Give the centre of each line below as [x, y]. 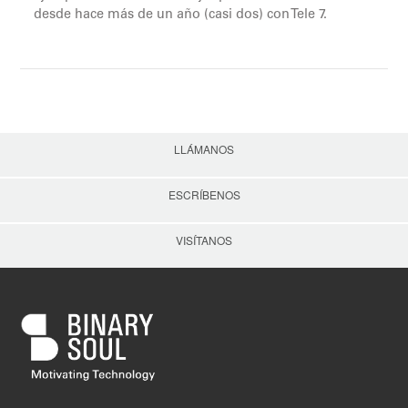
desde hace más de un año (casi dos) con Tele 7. [181, 15]
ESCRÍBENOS [204, 195]
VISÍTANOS [204, 240]
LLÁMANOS [204, 149]
